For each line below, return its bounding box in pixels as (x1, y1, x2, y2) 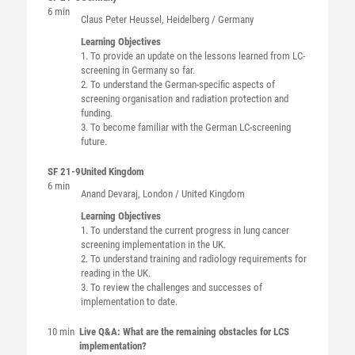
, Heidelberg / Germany (161, 13, 254, 25)
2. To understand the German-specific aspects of (80, 78, 275, 90)
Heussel (128, 13, 162, 25)
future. (80, 136, 107, 147)
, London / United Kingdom (137, 188, 245, 200)
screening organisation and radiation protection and (80, 93, 288, 105)
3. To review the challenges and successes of (80, 281, 262, 293)
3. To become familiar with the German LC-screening (80, 121, 291, 133)
